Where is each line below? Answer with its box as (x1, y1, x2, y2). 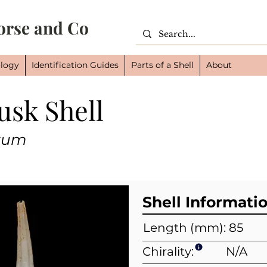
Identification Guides (32, 60, 119, 70)
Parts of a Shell (131, 60, 194, 70)
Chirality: (142, 244, 194, 259)
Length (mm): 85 (143, 221, 243, 235)
